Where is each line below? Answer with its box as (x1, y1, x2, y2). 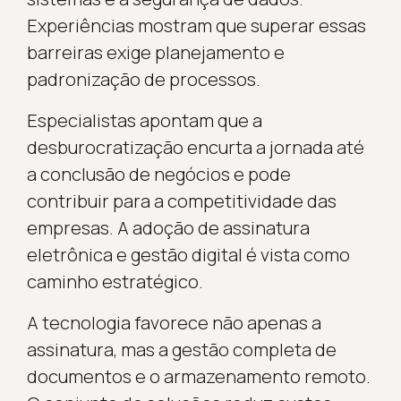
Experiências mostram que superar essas (26, 13, 366, 38)
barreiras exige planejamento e (26, 39, 285, 64)
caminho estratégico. (26, 269, 203, 294)
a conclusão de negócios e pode (26, 161, 291, 186)
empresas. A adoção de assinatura (26, 215, 310, 240)
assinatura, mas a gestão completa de (26, 337, 337, 362)
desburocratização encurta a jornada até (26, 134, 364, 159)
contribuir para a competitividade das (26, 188, 337, 213)
